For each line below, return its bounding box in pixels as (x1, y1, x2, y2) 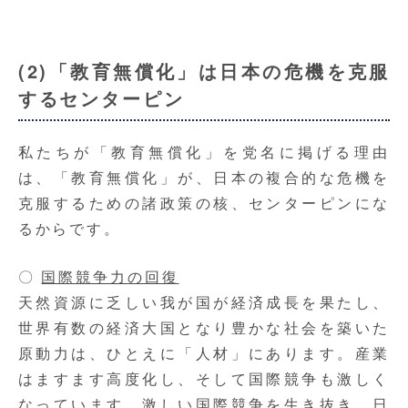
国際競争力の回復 (41, 266, 179, 288)
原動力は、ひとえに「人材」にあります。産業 (17, 342, 391, 364)
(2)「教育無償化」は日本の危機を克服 (17, 57, 391, 85)
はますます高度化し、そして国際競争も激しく (17, 368, 391, 390)
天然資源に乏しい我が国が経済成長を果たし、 (17, 291, 391, 313)
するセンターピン (17, 85, 185, 112)
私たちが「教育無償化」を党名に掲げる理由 (17, 141, 391, 163)
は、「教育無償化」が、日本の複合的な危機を (17, 167, 391, 189)
